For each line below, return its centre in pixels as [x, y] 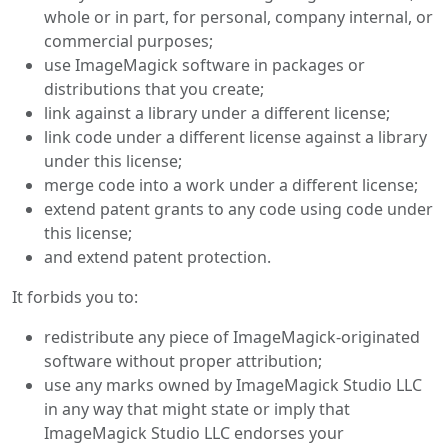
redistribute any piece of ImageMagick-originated [232, 337]
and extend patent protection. [157, 257]
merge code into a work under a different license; [231, 185]
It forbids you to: [75, 297]
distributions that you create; [154, 89]
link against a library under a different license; [217, 113]
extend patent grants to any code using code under [238, 209]
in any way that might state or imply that [197, 409]
